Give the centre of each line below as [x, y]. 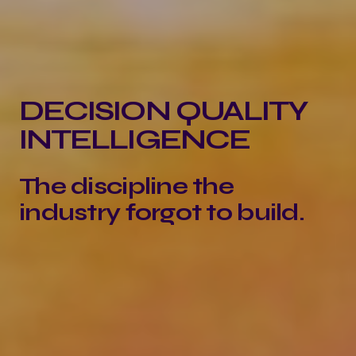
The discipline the [127, 186]
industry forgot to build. [162, 212]
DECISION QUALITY [164, 110]
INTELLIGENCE [134, 139]
